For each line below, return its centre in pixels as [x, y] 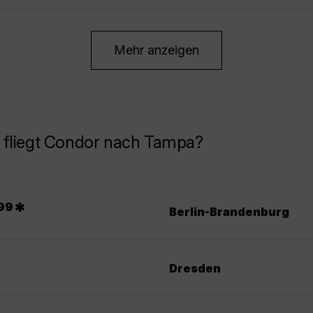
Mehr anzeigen [156, 50]
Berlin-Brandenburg [229, 211]
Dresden [195, 268]
